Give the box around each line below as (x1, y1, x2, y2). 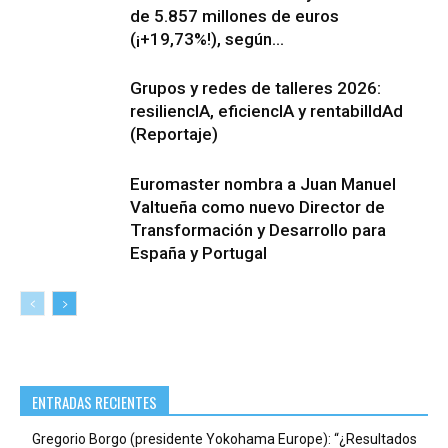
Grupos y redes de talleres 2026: (130, 78, 381, 99)
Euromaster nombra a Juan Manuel (130, 174, 396, 195)
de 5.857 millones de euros (130, 6, 339, 27)
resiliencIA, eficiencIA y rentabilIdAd (130, 101, 403, 122)
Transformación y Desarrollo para (130, 220, 386, 241)
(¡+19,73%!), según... (130, 29, 284, 50)
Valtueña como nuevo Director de (130, 197, 385, 218)
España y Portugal (130, 243, 267, 264)
